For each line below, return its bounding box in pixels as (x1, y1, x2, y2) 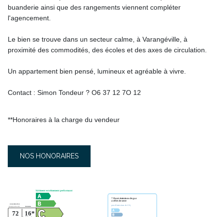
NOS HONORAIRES (20, 152, 78, 160)
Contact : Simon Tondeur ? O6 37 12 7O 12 (8, 88, 141, 96)
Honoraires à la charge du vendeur (13, 115, 120, 124)
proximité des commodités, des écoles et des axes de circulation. (8, 46, 207, 54)
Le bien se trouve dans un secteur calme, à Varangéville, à (8, 35, 187, 43)
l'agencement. (8, 14, 51, 22)
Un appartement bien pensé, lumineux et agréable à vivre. (8, 67, 186, 75)
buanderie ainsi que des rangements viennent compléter (8, 3, 181, 11)
